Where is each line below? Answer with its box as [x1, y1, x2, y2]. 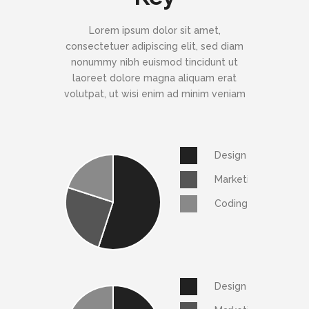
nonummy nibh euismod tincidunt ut [71, 57, 238, 68]
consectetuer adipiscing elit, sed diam [66, 41, 243, 52]
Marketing [215, 174, 261, 186]
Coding [215, 198, 248, 210]
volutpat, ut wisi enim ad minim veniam [63, 88, 246, 100]
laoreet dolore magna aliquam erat [72, 72, 237, 84]
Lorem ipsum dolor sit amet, [88, 25, 221, 37]
